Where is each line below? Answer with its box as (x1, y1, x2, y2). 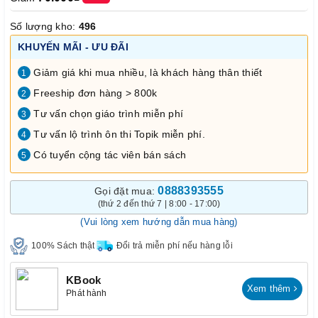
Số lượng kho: (10, 20, 79, 32)
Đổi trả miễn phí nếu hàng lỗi (116, 241, 233, 251)
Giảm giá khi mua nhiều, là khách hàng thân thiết (31, 66, 263, 78)
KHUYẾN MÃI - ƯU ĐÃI (18, 40, 128, 53)
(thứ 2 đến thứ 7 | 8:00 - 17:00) (97, 198, 221, 209)
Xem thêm (246, 283, 294, 294)
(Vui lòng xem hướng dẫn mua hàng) (80, 216, 238, 227)
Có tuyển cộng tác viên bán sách (31, 148, 186, 160)
